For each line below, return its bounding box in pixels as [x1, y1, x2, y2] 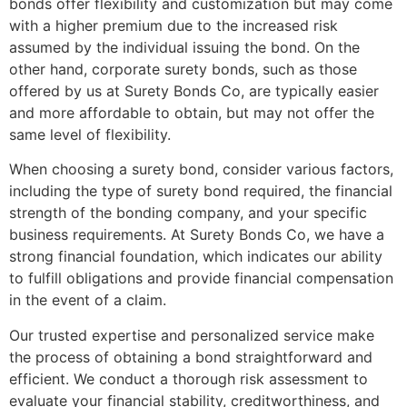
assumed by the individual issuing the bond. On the [9, 37, 360, 56]
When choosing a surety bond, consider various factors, [9, 160, 393, 179]
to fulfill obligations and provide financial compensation [9, 269, 393, 288]
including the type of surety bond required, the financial [9, 182, 392, 201]
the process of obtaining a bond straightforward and [9, 347, 372, 366]
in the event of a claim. [9, 291, 166, 310]
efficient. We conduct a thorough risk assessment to [9, 369, 368, 388]
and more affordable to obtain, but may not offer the [9, 103, 374, 122]
